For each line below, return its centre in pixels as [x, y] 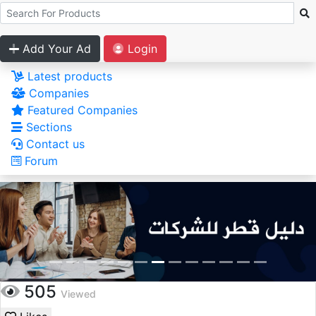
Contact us [54, 144]
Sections [47, 127]
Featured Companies [81, 110]
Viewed [78, 294]
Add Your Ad [55, 49]
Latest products [68, 76]
